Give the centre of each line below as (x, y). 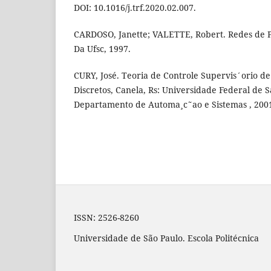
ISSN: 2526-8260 (106, 218)
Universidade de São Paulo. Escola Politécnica (166, 238)
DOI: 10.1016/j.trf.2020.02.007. (135, 8)
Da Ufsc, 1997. (102, 49)
